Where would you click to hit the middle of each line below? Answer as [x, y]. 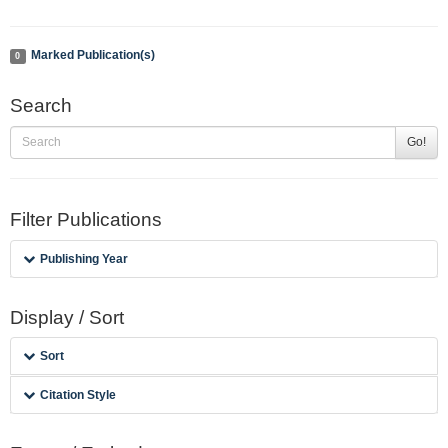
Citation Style [78, 395]
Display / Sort [67, 317]
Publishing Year [84, 258]
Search [41, 105]
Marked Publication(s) [92, 55]
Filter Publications [86, 219]
